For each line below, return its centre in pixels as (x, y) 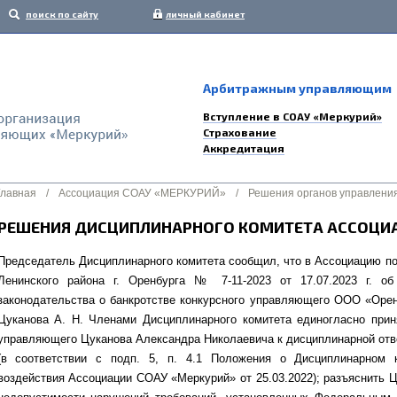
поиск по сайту (62, 14)
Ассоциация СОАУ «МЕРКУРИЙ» (142, 193)
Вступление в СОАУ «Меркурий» (292, 116)
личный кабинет (205, 14)
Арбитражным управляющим (297, 88)
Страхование (240, 132)
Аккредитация (244, 148)
